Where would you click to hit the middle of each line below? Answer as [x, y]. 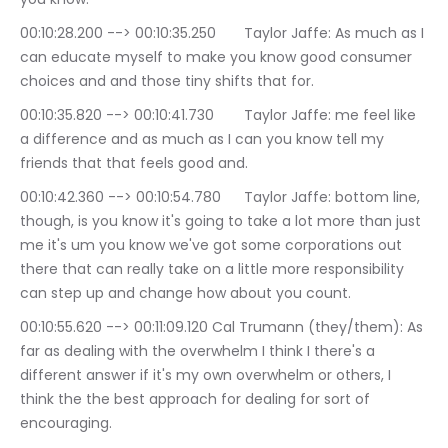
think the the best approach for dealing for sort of [197, 399]
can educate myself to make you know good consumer [218, 57]
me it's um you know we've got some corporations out [213, 245]
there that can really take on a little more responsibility [214, 269]
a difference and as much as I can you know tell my [204, 139]
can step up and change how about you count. [185, 293]
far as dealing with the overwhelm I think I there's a [199, 351]
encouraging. [66, 423]
